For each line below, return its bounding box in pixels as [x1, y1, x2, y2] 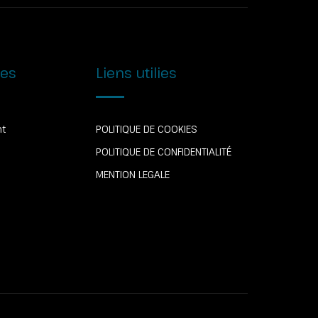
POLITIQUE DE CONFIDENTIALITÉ [96, 145, 232, 158]
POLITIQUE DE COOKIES [96, 122, 198, 136]
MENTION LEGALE [96, 168, 170, 181]
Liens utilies [96, 63, 177, 82]
